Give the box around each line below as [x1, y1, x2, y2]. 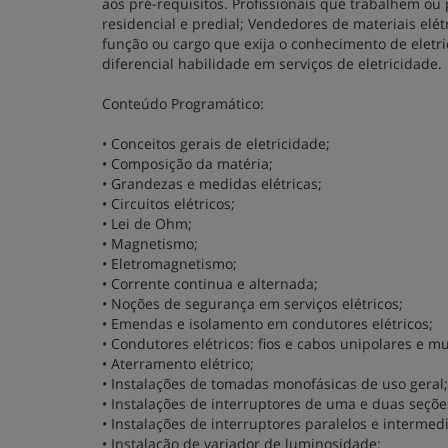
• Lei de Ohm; [102, 214, 192, 233]
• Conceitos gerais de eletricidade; [102, 134, 330, 153]
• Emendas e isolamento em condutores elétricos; [102, 314, 433, 333]
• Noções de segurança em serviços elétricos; [102, 294, 403, 313]
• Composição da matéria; [102, 154, 273, 173]
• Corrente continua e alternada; [102, 274, 318, 293]
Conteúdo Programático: [102, 94, 264, 113]
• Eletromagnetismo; [102, 254, 237, 273]
